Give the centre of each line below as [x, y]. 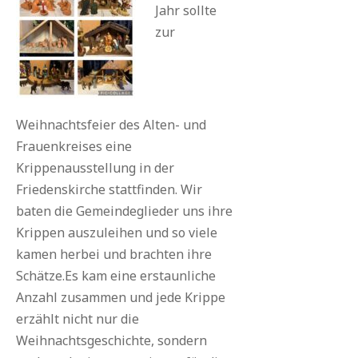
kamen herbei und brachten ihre [114, 254]
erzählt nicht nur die [78, 319]
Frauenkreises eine [74, 146]
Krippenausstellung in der [95, 168]
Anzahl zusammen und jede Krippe [121, 297]
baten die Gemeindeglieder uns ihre [124, 211]
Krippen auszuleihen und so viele [117, 233]
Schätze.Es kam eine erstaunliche [116, 276]
